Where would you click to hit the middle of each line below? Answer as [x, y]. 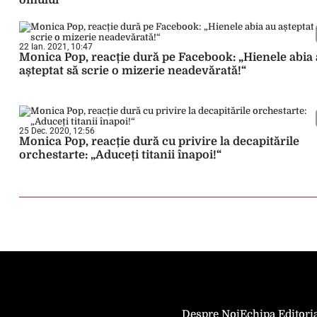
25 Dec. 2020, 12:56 [57, 131]
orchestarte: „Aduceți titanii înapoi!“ [120, 155]
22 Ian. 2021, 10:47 [56, 47]
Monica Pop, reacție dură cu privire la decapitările [159, 142]
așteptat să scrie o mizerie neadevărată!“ [133, 71]
